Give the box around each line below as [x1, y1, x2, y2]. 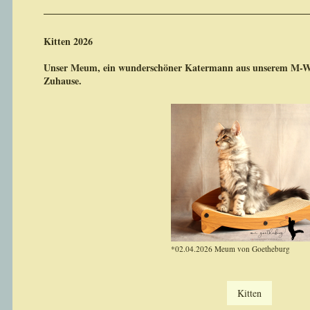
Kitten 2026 [43, 34, 93, 48]
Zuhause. [43, 73, 82, 88]
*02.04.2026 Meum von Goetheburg [170, 244, 290, 254]
